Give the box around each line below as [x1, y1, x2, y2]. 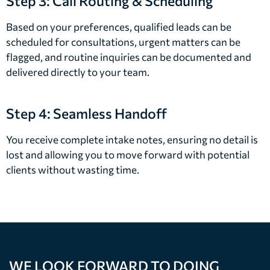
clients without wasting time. [6, 163, 139, 177]
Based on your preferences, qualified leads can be [6, 20, 231, 33]
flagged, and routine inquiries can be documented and [6, 50, 251, 63]
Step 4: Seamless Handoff [6, 105, 167, 122]
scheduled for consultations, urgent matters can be [6, 35, 240, 48]
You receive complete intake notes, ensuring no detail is [6, 133, 258, 146]
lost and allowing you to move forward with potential [6, 148, 250, 162]
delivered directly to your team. [6, 65, 149, 78]
